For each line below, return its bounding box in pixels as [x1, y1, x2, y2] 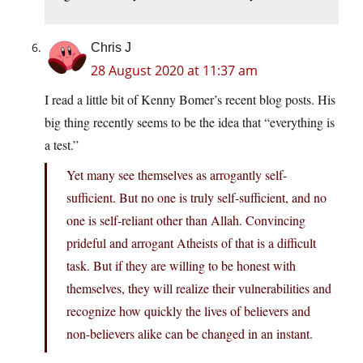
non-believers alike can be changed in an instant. [66, 325, 313, 343]
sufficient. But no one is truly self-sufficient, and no [66, 189, 327, 207]
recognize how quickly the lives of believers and [66, 302, 310, 320]
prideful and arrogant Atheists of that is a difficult [66, 234, 316, 252]
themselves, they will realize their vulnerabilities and [66, 280, 331, 297]
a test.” [45, 136, 79, 154]
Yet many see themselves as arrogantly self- [66, 166, 287, 184]
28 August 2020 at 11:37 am [91, 62, 258, 80]
